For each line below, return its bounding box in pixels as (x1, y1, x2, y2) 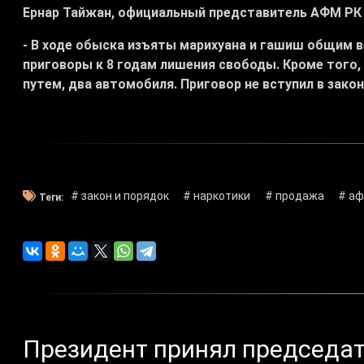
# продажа (264, 189, 324, 203)
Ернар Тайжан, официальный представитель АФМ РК (23, 5, 362, 21)
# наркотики (183, 189, 251, 203)
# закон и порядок (70, 189, 169, 203)
